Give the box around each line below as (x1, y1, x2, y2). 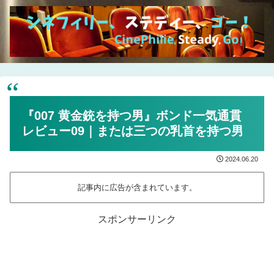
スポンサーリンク (98, 213, 176, 224)
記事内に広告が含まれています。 (77, 182, 197, 192)
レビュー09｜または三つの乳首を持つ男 (22, 124, 243, 138)
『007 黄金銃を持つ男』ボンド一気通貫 (22, 109, 242, 123)
